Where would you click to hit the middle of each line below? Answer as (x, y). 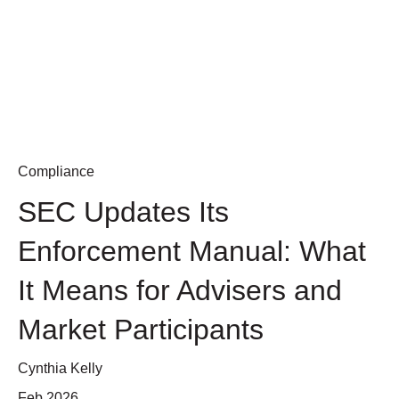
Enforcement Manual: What (192, 251)
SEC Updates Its (123, 212)
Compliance (56, 172)
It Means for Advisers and (180, 290)
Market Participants (141, 329)
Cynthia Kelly (60, 368)
